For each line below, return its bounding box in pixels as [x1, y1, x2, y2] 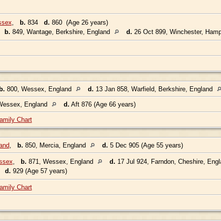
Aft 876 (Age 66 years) [69, 100, 138, 108]
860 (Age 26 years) [49, 18, 108, 26]
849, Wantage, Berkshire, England [10, 28, 112, 36]
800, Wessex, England [4, 85, 74, 93]
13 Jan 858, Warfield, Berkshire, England [93, 85, 215, 93]
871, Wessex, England [26, 157, 95, 165]
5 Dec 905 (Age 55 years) [108, 141, 185, 149]
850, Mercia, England [23, 141, 88, 149]
